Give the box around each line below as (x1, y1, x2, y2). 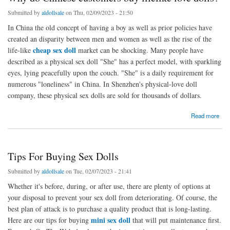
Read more (191, 111, 220, 120)
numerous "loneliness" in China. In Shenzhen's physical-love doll (8, 79, 197, 89)
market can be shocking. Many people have (76, 45, 203, 55)
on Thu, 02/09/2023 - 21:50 (64, 8, 133, 16)
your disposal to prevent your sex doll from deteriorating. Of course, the (8, 192, 217, 202)
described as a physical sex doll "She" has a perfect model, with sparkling (8, 56, 221, 66)
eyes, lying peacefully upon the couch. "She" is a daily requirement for (8, 67, 214, 78)
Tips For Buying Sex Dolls (8, 149, 119, 163)
